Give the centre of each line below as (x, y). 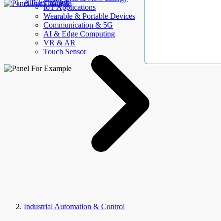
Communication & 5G (78, 25)
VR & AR (59, 43)
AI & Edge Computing (79, 34)
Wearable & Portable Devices (89, 16)
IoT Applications (70, 7)
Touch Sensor (65, 52)
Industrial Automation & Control (74, 206)
